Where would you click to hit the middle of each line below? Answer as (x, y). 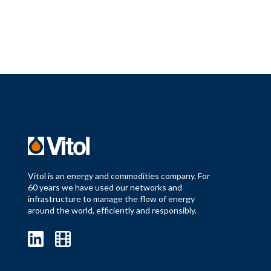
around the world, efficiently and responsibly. (112, 211)
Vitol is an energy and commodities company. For (119, 176)
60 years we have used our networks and (105, 188)
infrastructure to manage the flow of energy (111, 199)
